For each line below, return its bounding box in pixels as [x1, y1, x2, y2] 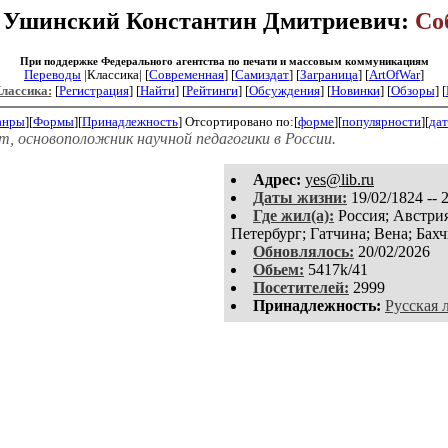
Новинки [330, 82, 380, 98]
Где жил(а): [253, 207, 334, 225]
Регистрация [58, 82, 129, 98]
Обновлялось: [253, 243, 354, 261]
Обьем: [253, 261, 304, 279]
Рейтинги [185, 82, 238, 98]
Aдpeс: [253, 171, 301, 189]
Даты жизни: [253, 189, 347, 207]
